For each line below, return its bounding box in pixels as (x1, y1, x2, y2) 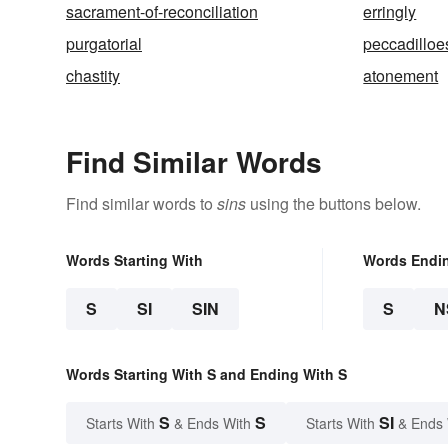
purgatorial (66, 32, 142, 56)
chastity (66, 64, 120, 88)
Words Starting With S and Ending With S (66, 364, 347, 385)
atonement (363, 64, 439, 88)
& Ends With (170, 413, 255, 434)
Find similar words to (66, 192, 217, 216)
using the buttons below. (246, 192, 421, 216)
